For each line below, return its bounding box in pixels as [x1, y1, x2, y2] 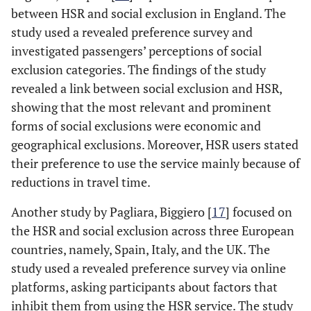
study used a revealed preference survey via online [11, 260, 286, 277]
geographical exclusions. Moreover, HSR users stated [11, 136, 299, 153]
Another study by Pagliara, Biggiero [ [11, 203, 212, 221]
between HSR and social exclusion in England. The [11, 5, 286, 22]
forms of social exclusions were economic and [11, 117, 261, 135]
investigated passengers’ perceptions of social [11, 42, 262, 60]
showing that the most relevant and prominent [11, 99, 271, 116]
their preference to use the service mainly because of [11, 155, 300, 172]
